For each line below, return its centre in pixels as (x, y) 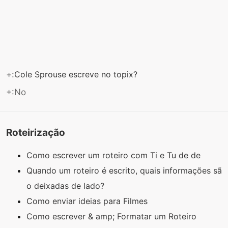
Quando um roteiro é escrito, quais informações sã (124, 171)
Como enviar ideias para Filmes (88, 201)
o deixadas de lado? (67, 186)
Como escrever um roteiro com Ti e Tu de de (115, 155)
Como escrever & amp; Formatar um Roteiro (113, 217)
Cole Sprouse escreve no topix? (77, 74)
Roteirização (36, 132)
